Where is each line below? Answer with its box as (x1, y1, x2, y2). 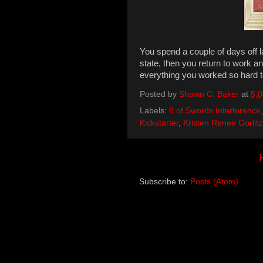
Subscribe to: (139, 177, 190, 186)
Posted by (140, 90, 179, 99)
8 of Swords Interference (169, 106, 261, 115)
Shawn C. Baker (179, 90, 239, 99)
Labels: (140, 106, 169, 115)
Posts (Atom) (190, 177, 238, 186)
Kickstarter (140, 118, 178, 127)
